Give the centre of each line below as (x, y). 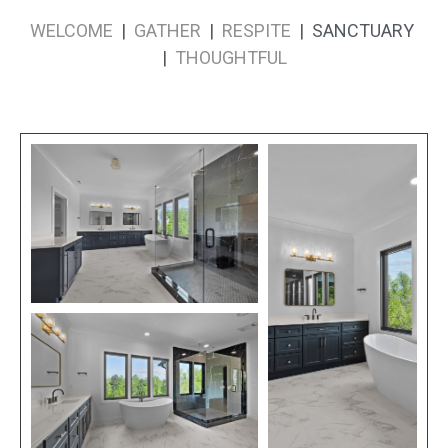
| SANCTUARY (354, 30)
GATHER (167, 30)
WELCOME (73, 30)
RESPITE (256, 30)
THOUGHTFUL (230, 57)
